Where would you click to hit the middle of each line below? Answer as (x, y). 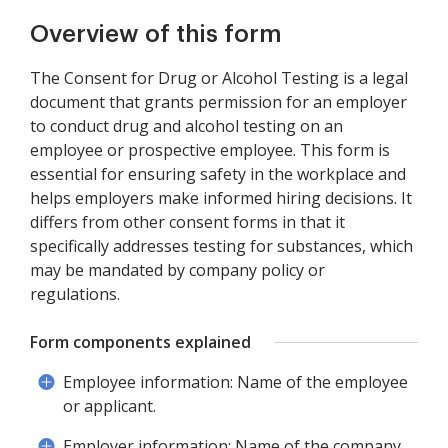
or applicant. (109, 406)
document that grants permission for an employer (218, 102)
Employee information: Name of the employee (235, 382)
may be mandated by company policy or (177, 270)
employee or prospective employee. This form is (210, 150)
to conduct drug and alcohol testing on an (186, 126)
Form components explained (140, 342)
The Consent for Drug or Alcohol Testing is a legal (219, 78)
